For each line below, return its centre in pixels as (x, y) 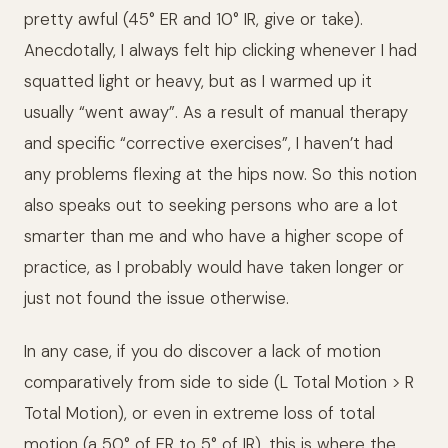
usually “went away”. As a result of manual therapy (216, 111)
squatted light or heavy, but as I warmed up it (198, 80)
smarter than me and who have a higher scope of (214, 235)
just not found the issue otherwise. (156, 297)
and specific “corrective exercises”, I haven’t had (208, 142)
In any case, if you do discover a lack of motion (202, 351)
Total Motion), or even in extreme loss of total (199, 413)
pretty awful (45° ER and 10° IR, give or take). (193, 18)
